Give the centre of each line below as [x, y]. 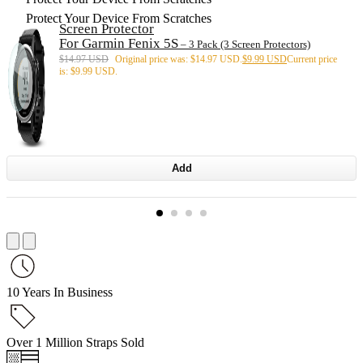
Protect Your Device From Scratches [117, 18]
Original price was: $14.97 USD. [179, 59]
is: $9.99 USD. [88, 71]
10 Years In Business [60, 292]
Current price [312, 59]
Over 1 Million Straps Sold [75, 342]
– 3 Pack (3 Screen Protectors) [244, 44]
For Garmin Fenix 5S [119, 43]
